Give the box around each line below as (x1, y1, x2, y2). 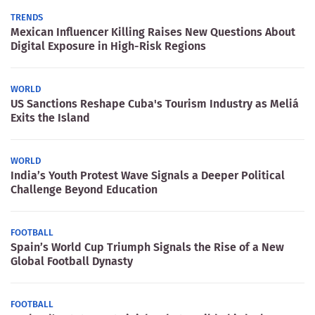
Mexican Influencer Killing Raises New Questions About (11, 25, 295, 39)
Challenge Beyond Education (11, 183, 157, 196)
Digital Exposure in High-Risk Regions (11, 39, 206, 53)
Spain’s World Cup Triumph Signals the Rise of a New (11, 240, 284, 254)
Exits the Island (11, 111, 90, 124)
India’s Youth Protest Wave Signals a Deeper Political (11, 169, 285, 182)
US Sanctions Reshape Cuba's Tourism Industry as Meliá (11, 97, 299, 110)
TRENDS (11, 12, 43, 22)
